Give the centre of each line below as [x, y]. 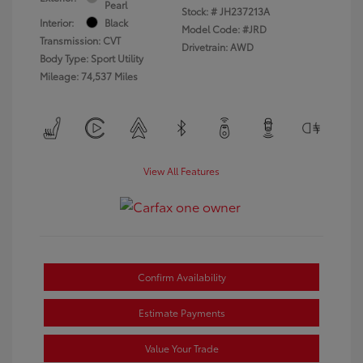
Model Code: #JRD [224, 28]
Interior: [57, 22]
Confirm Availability [181, 276]
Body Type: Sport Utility [92, 58]
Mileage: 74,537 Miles [89, 75]
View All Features [181, 170]
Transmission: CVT [80, 40]
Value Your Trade [181, 348]
